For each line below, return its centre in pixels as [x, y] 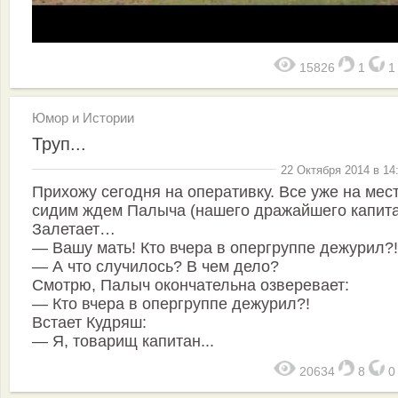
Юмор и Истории [83, 117]
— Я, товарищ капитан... [123, 341]
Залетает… [74, 229]
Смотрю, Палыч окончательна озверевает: [191, 285]
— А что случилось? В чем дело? [155, 267]
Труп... [59, 143]
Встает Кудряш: [89, 322]
